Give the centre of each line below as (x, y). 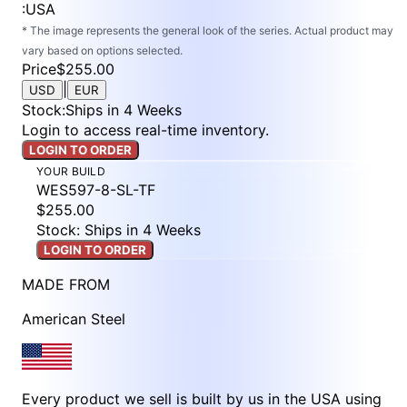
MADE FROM (66, 285)
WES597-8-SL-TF (96, 190)
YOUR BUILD (71, 172)
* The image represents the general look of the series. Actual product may (208, 31)
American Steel (74, 319)
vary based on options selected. (102, 51)
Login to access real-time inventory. (145, 130)
